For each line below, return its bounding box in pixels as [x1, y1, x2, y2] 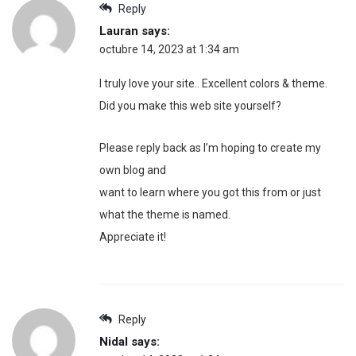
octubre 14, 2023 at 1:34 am [99, 43, 239, 56]
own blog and [99, 164, 166, 177]
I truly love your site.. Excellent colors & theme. [99, 77, 327, 91]
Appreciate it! [99, 230, 166, 244]
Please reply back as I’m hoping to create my [99, 141, 321, 155]
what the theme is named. [99, 208, 230, 222]
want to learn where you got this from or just [99, 186, 321, 199]
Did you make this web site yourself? [99, 99, 281, 113]
